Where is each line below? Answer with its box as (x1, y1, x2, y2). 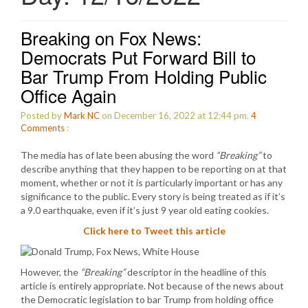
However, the (21, 266, 80, 278)
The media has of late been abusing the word (21, 149, 216, 161)
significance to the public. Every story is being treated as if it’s (21, 190, 285, 202)
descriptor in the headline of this (125, 266, 267, 278)
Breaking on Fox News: (21, 25, 201, 50)
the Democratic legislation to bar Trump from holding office (21, 294, 274, 305)
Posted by (21, 110, 64, 121)
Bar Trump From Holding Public (21, 63, 267, 89)
